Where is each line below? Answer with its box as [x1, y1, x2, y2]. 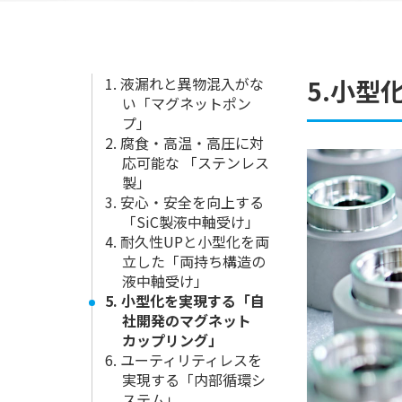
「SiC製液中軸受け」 [122, 211, 260, 232]
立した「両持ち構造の [122, 250, 267, 272]
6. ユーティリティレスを [105, 349, 262, 371]
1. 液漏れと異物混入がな [105, 73, 264, 94]
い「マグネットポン [122, 92, 252, 114]
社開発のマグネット [122, 310, 252, 331]
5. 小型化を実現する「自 [105, 290, 265, 311]
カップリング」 [122, 329, 223, 351]
